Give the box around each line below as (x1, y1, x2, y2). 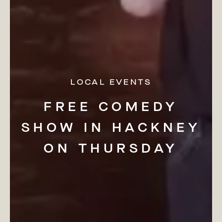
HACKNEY (111, 119, 201, 136)
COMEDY (98, 98, 178, 115)
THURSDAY (78, 140, 178, 157)
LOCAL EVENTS (70, 76, 152, 87)
